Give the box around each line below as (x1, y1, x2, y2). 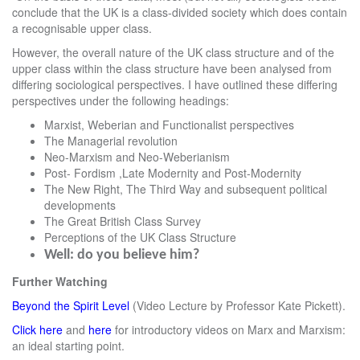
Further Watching (12, 273, 108, 289)
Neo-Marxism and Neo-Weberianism (44, 149, 230, 165)
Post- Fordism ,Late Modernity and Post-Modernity (44, 165, 301, 181)
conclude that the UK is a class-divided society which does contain (12, 4, 347, 20)
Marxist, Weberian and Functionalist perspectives (44, 117, 294, 133)
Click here (12, 321, 63, 337)
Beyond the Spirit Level (12, 297, 129, 313)
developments (44, 197, 116, 213)
